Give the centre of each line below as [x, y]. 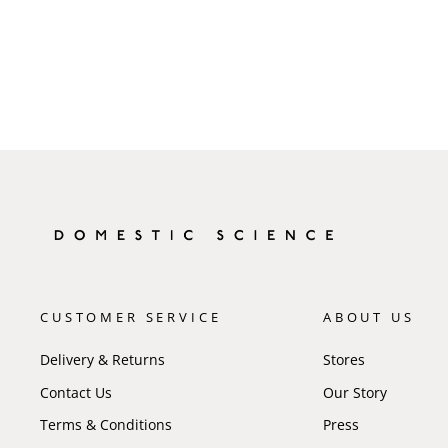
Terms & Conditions [106, 425]
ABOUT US [368, 317]
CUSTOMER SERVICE [131, 317]
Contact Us [76, 392]
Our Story [354, 392]
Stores [343, 360]
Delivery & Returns [102, 360]
